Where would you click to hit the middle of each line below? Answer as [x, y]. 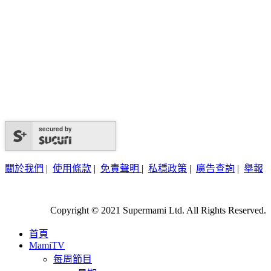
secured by [55, 129]
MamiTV [47, 246]
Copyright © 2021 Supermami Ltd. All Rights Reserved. [158, 211]
